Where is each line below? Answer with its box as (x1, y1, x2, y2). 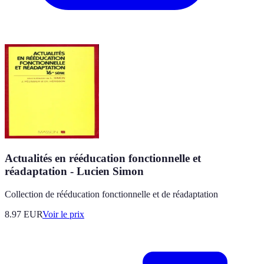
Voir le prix (42, 209, 84, 219)
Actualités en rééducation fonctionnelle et (5, 151, 201, 164)
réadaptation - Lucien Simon (5, 164, 144, 177)
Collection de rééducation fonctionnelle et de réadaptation (5, 189, 218, 199)
